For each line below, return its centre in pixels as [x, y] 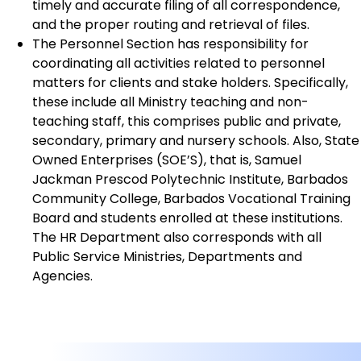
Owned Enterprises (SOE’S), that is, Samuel [167, 160]
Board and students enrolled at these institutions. [187, 218]
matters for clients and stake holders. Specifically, [190, 83]
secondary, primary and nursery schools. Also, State [196, 141]
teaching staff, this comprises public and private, [187, 122]
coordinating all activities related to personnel [178, 64]
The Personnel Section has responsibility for [170, 44]
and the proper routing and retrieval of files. [171, 25]
